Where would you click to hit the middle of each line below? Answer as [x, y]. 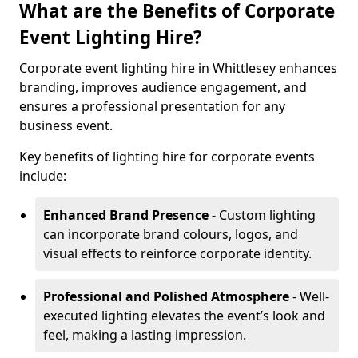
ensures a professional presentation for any [152, 106]
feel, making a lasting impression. [145, 335]
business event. [66, 125]
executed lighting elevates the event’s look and [184, 316]
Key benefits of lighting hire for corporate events [167, 157]
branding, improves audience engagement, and [163, 87]
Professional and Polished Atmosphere [166, 296]
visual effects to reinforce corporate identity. [177, 253]
